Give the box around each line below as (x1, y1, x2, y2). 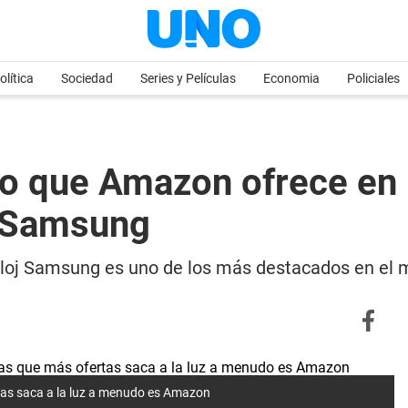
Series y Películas (140, 71, 236, 86)
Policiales (347, 71, 400, 86)
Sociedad (61, 71, 113, 86)
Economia (263, 71, 320, 86)
